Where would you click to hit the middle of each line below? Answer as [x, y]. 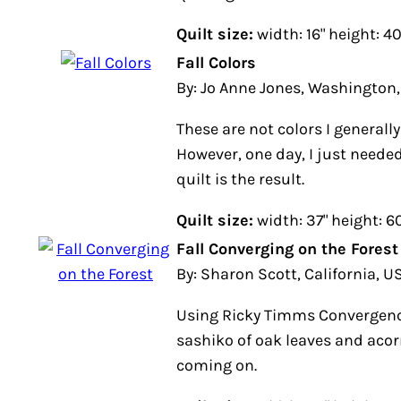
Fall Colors [216, 63]
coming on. [217, 365]
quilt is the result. [240, 179]
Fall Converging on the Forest [287, 249]
